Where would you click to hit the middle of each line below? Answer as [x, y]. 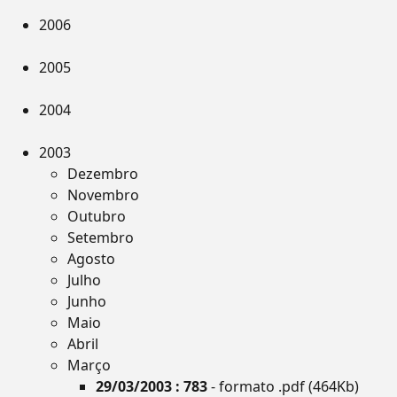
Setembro [101, 237]
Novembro [103, 195]
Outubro [97, 216]
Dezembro [103, 174]
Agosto [91, 259]
